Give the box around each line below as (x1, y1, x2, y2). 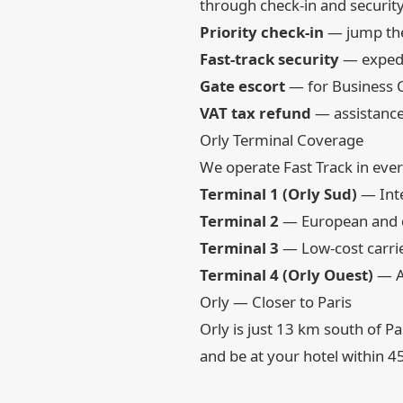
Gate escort (200, 76, 285, 96)
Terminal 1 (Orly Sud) (200, 184, 357, 204)
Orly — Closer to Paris (200, 291, 352, 312)
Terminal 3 (200, 237, 279, 258)
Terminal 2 (200, 210, 279, 231)
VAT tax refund (200, 103, 311, 123)
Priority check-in (200, 22, 324, 42)
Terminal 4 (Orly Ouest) (200, 264, 373, 285)
